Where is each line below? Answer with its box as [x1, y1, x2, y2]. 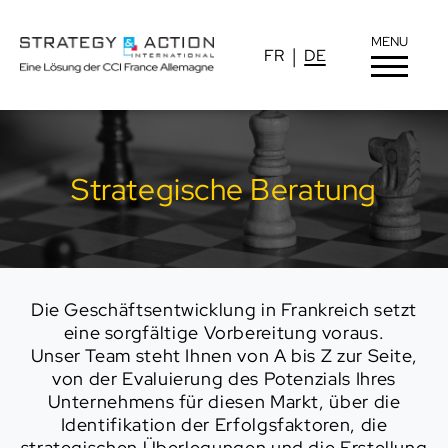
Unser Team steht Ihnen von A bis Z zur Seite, [30, 344, 418, 368]
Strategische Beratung [71, 169, 377, 210]
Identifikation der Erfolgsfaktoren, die [60, 413, 388, 437]
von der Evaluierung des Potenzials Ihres [52, 367, 396, 391]
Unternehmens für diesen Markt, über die [47, 390, 401, 414]
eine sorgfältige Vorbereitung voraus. [63, 321, 385, 345]
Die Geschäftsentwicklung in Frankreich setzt [30, 298, 418, 322]
